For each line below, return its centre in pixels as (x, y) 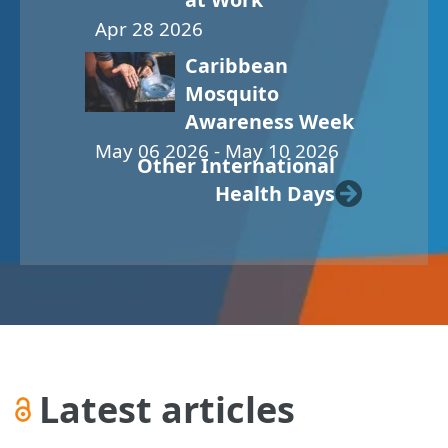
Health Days (275, 194)
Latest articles (167, 410)
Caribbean (236, 66)
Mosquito (232, 94)
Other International (236, 166)
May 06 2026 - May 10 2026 (217, 151)
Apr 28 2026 (149, 29)
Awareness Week (269, 122)
